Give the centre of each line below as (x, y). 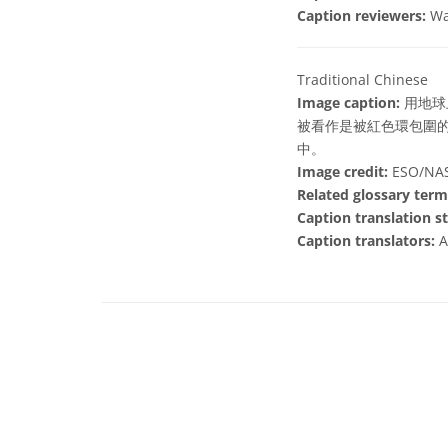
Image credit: (342, 171)
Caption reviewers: (363, 15)
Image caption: (348, 102)
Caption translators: (368, 240)
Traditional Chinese (362, 79)
